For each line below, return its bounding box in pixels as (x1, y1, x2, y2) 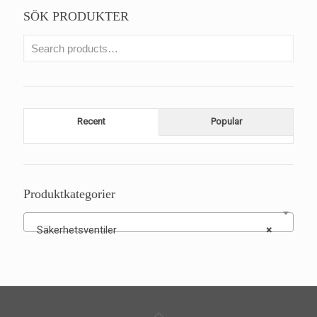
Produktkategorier (23, 186, 115, 201)
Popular (210, 115, 242, 127)
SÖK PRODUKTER (23, 8, 129, 23)
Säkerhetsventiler (37, 223, 117, 236)
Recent (77, 115, 105, 127)
